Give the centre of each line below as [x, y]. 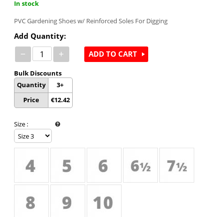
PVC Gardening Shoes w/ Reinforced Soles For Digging [91, 21]
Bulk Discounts [38, 73]
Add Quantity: [40, 36]
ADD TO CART [113, 54]
